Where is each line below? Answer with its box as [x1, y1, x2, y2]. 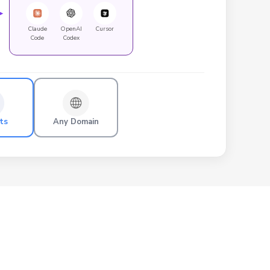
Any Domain [53, 116, 99, 127]
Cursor [95, 24, 114, 33]
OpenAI [60, 24, 82, 33]
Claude [27, 24, 47, 33]
